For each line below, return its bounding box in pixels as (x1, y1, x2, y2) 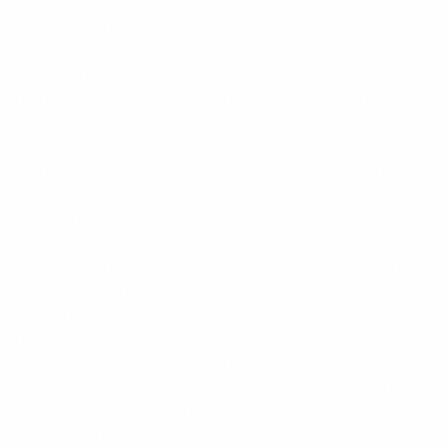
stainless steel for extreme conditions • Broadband (15, 398, 414, 418)
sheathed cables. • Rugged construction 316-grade (15, 374, 419, 394)
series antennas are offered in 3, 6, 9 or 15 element (15, 14, 423, 34)
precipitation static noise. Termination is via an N (15, 230, 399, 250)
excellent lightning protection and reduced (15, 206, 347, 226)
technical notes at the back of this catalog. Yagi (15, 158, 389, 178)
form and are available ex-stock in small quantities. (15, 38, 418, 58)
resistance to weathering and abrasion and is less (15, 326, 409, 346)
